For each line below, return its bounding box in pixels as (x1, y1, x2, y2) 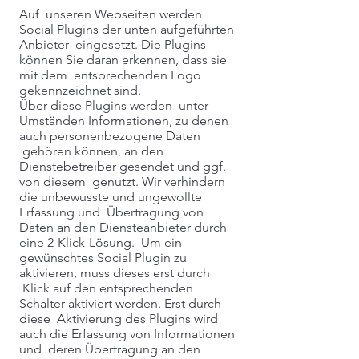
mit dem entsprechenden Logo (19, 67, 201, 83)
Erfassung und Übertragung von (19, 204, 204, 220)
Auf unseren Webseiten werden (19, 6, 202, 22)
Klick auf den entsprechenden (19, 280, 193, 296)
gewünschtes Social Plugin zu (19, 250, 187, 265)
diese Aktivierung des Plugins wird (19, 311, 218, 326)
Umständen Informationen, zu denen (19, 113, 228, 128)
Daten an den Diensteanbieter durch (19, 220, 227, 235)
